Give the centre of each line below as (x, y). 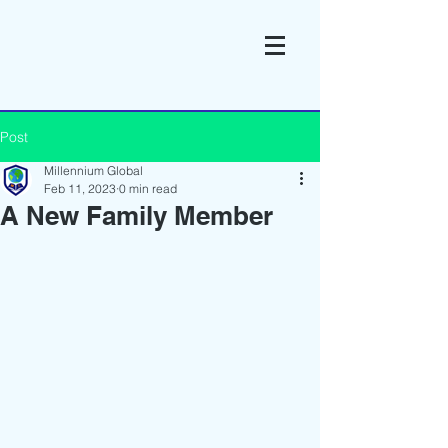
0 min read (148, 188)
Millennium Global (93, 170)
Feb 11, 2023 (80, 188)
